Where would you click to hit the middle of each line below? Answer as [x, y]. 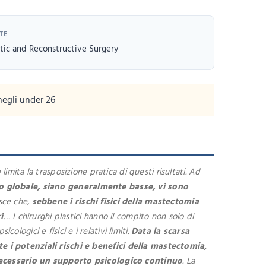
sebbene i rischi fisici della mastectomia [115, 202]
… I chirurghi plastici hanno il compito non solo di [99, 217]
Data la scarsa [161, 232]
